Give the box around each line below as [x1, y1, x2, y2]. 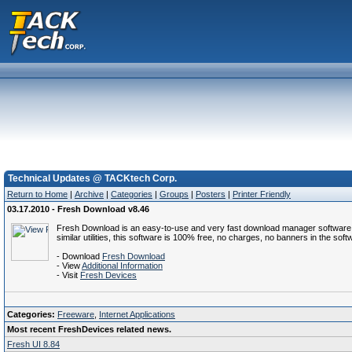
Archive [75, 189, 104, 199]
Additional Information [82, 261, 163, 270]
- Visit [57, 270, 80, 280]
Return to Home [7, 189, 68, 199]
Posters [196, 189, 225, 199]
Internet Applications [99, 310, 175, 319]
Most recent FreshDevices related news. [7, 324, 171, 334]
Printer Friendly [233, 189, 291, 199]
